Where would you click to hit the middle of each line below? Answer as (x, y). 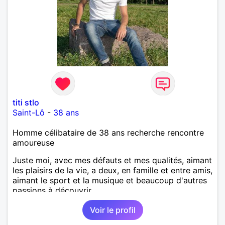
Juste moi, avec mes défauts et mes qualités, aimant (112, 160)
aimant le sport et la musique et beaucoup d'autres (110, 180)
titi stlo (26, 102)
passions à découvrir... (55, 190)
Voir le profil (113, 210)
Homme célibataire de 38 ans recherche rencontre (108, 132)
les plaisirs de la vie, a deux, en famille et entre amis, (113, 170)
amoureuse (33, 142)
